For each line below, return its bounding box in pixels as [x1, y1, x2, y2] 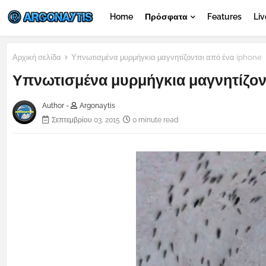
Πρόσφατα [145, 12, 188, 21]
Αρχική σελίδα [12, 53, 61, 62]
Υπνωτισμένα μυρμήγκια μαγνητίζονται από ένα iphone [69, 53, 262, 62]
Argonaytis [80, 102, 115, 110]
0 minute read [132, 116, 178, 125]
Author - [42, 102, 71, 110]
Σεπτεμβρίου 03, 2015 [52, 116, 120, 125]
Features [207, 12, 242, 21]
